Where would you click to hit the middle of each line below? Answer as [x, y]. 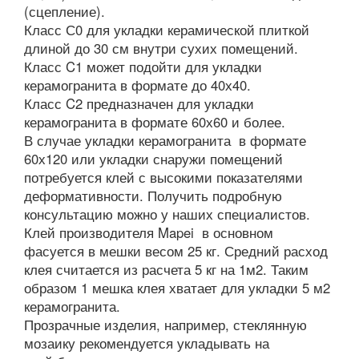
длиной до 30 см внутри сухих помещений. [161, 48]
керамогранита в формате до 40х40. [137, 85]
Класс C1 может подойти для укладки [143, 67]
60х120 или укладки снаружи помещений [153, 159]
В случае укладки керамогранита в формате [165, 141]
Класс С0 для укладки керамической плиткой [167, 30]
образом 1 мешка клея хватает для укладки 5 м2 [177, 288]
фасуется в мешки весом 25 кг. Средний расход [176, 251]
